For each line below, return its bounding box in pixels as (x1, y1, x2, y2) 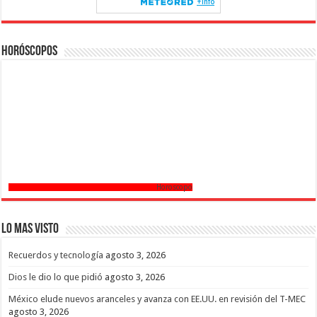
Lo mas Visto (1, 221, 59, 236)
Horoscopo (156, 183, 193, 191)
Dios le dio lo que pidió (8, 271, 103, 282)
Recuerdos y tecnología (8, 249, 104, 260)
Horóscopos (1, 44, 58, 59)
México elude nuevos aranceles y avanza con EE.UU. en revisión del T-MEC (8, 293, 306, 304)
